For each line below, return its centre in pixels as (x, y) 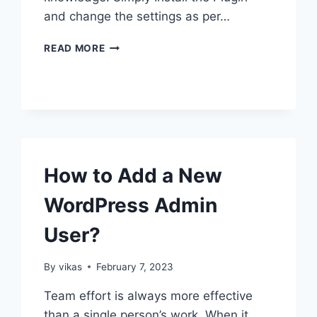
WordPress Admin (131, 205)
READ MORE (75, 48)
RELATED (128, 89)
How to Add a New (133, 175)
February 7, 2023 (134, 266)
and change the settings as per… (137, 16)
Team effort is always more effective (149, 295)
